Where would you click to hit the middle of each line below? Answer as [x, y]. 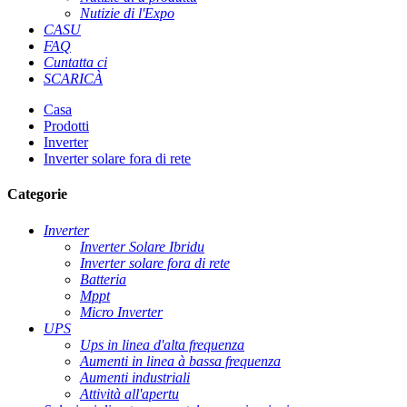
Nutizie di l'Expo [127, 13]
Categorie [37, 194]
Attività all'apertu [129, 393]
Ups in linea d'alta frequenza [162, 344]
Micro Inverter [121, 312]
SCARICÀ [73, 79]
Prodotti [66, 126]
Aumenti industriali [135, 377]
